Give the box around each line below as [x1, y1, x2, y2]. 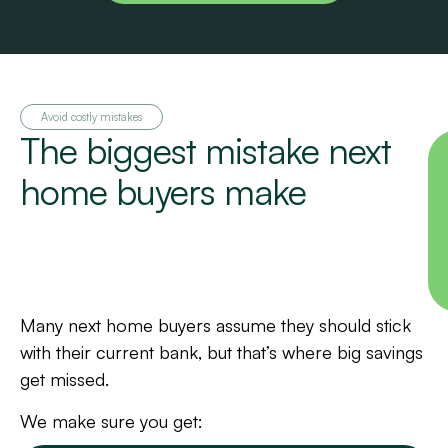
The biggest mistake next [20, 128, 391, 174]
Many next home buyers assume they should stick [20, 314, 411, 337]
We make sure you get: [20, 409, 203, 432]
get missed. [20, 368, 109, 391]
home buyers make [20, 169, 306, 215]
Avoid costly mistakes [41, 110, 142, 125]
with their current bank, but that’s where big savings [20, 341, 423, 364]
